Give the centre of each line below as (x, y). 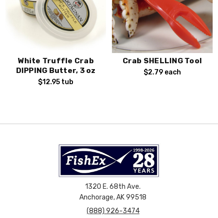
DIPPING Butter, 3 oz (56, 70)
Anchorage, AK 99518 (113, 198)
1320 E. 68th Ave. (113, 187)
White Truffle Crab (56, 61)
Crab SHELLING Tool (162, 61)
